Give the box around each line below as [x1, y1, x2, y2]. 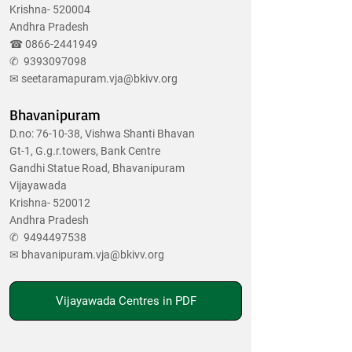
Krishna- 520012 [9, 196, 90, 209]
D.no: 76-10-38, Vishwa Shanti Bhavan [9, 127, 195, 140]
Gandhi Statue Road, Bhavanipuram [9, 162, 185, 174]
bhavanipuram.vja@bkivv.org [21, 248, 164, 261]
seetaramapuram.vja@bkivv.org [21, 72, 178, 85]
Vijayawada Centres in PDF [55, 294, 196, 308]
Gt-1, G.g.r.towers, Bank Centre [9, 145, 160, 157]
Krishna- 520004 [9, 3, 90, 16]
